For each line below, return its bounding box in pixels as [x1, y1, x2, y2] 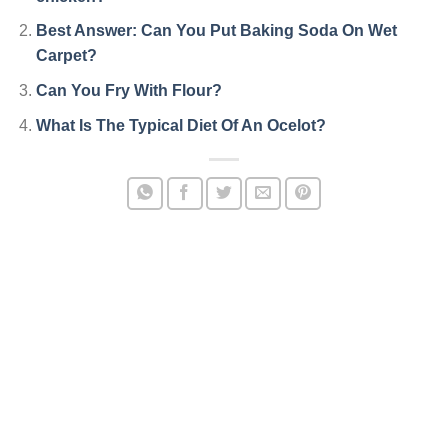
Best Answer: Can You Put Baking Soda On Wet [35, 22, 397, 40]
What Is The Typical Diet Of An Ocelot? [35, 116, 326, 134]
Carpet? [35, 47, 97, 65]
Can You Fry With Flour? [35, 82, 222, 100]
